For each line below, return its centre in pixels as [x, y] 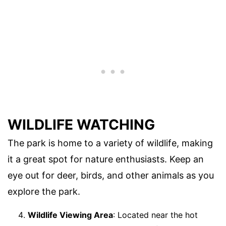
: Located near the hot [155, 215]
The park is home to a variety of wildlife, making [110, 143]
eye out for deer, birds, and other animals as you [111, 175]
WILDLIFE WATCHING [81, 124]
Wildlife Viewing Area [70, 215]
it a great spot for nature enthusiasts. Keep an [106, 159]
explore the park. [44, 191]
